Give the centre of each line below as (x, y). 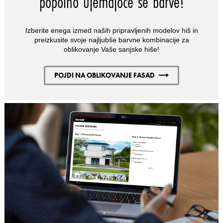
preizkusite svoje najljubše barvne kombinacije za (111, 40)
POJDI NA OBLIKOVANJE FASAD (105, 75)
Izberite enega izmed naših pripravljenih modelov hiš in (111, 30)
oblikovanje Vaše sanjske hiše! (111, 49)
